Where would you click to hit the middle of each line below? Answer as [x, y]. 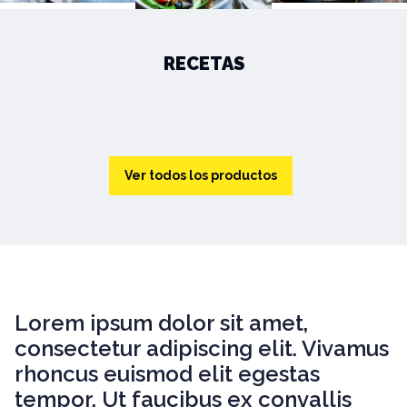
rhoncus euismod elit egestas [167, 373]
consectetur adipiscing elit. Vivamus [202, 348]
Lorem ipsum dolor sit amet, [161, 323]
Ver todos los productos [200, 175]
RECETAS [203, 63]
